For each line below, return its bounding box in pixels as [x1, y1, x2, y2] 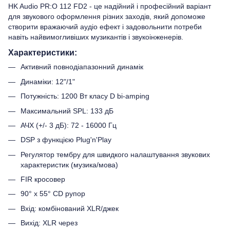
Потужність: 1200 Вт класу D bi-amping [21, 92, 149, 101]
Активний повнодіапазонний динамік [21, 63, 143, 71]
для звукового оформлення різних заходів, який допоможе [8, 12, 205, 21]
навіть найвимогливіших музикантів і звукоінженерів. [8, 32, 183, 41]
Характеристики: [8, 48, 77, 57]
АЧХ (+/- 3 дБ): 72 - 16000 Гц [21, 121, 117, 129]
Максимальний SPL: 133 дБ [21, 106, 113, 115]
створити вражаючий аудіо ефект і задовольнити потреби [8, 22, 202, 31]
